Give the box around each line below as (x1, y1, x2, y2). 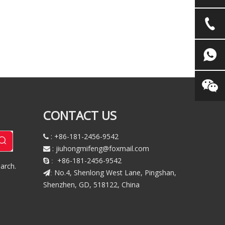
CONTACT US (43, 107, 117, 124)
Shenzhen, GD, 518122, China (43, 180, 140, 189)
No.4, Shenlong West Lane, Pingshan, (52, 168, 176, 177)
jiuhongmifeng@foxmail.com (56, 144, 149, 153)
